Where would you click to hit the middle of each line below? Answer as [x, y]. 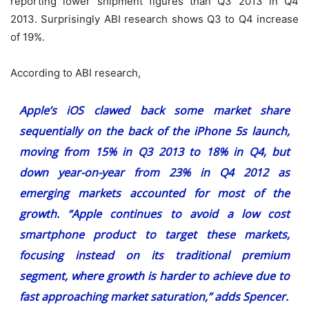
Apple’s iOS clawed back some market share [154, 110]
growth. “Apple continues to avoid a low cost [154, 213]
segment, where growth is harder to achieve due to [154, 276]
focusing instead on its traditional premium [154, 255]
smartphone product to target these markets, [154, 234]
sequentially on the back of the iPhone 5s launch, [154, 131]
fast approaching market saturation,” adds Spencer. [153, 296]
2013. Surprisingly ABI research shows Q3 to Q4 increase [154, 19]
